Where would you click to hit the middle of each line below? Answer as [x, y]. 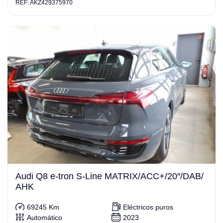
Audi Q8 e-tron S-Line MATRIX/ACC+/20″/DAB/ [110, 176]
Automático [45, 218]
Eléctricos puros [148, 207]
